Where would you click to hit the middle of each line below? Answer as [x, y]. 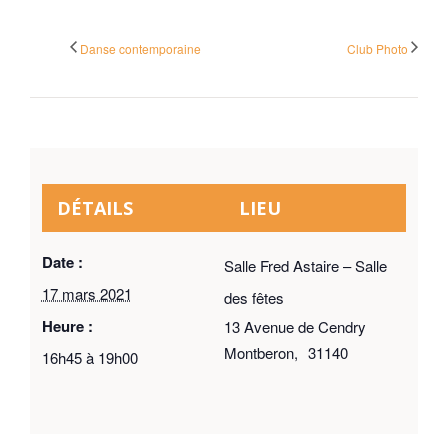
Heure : [67, 325]
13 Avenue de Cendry [295, 326]
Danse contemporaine [140, 49]
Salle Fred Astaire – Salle [305, 265]
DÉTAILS [94, 207]
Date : [62, 261]
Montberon [259, 352]
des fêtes [254, 297]
